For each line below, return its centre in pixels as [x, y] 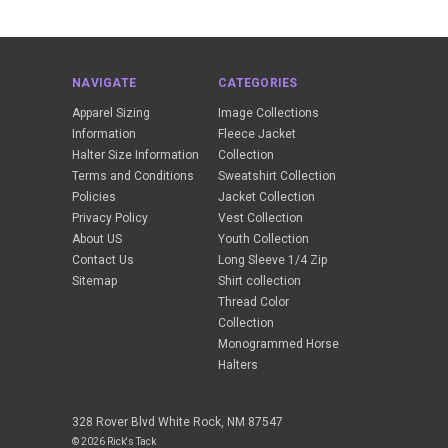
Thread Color [254, 301]
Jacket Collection [267, 196]
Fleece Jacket [257, 133]
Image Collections [269, 112]
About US [97, 238]
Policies [94, 196]
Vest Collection [261, 217]
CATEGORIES [258, 82]
